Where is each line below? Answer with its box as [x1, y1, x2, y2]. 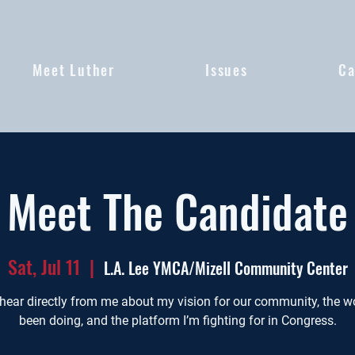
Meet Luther [32, 59, 116, 80]
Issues [205, 59, 248, 80]
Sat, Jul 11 [7, 252, 80, 281]
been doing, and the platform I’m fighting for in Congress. [18, 313, 337, 329]
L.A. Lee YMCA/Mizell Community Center [103, 256, 348, 281]
